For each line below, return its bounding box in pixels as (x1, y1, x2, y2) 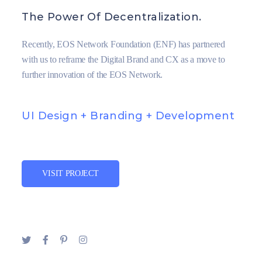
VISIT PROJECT (42, 169, 99, 178)
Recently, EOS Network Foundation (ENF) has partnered (22, 39, 225, 49)
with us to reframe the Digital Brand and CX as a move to (22, 54, 225, 64)
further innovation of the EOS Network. (22, 70, 163, 80)
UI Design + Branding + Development (22, 109, 235, 122)
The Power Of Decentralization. (22, 11, 202, 23)
